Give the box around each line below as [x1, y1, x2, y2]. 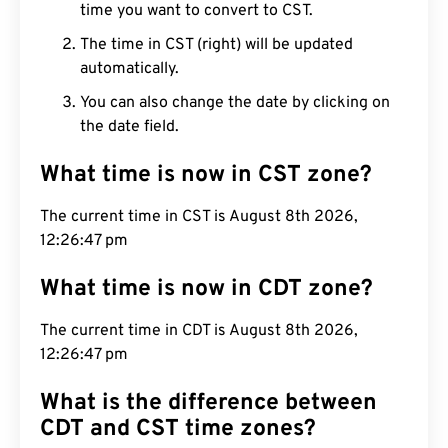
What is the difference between [40, 389, 377, 418]
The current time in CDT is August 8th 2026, [40, 321, 358, 341]
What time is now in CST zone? [40, 161, 372, 190]
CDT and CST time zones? [40, 415, 316, 444]
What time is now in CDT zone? [40, 275, 373, 304]
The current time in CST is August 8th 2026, [40, 207, 358, 227]
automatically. [80, 59, 179, 79]
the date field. [80, 117, 179, 137]
